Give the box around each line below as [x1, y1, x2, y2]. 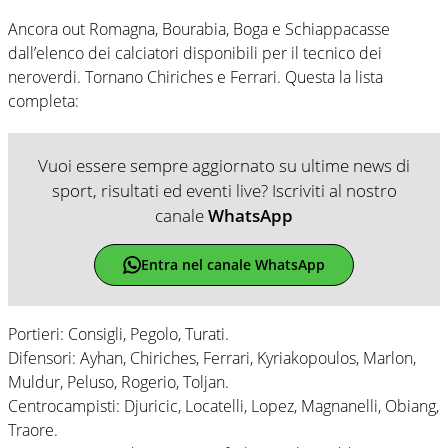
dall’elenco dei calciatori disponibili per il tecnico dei [8, 41, 382, 64]
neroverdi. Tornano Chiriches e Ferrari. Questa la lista [8, 65, 383, 88]
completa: [8, 89, 79, 112]
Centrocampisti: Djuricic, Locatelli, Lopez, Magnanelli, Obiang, [8, 394, 439, 417]
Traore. [8, 418, 58, 441]
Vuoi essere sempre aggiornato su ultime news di [38, 153, 410, 177]
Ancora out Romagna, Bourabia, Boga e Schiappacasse [8, 17, 390, 40]
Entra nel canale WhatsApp [140, 255, 325, 275]
